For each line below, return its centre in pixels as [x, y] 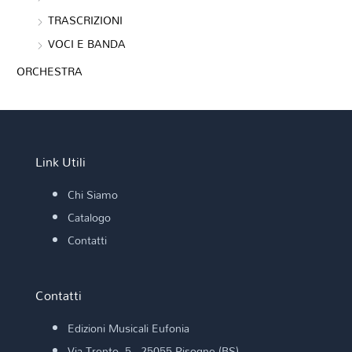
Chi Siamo [92, 195]
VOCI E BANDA [87, 44]
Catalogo [89, 217]
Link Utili [60, 161]
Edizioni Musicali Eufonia [128, 328]
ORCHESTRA [50, 71]
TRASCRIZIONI [86, 20]
